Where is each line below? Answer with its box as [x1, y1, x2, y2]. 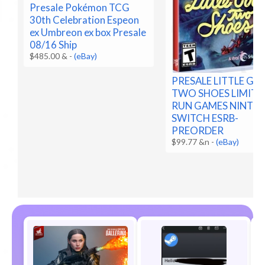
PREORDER [172, 124, 224, 137]
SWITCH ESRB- [172, 111, 239, 124]
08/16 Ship [30, 38, 77, 51]
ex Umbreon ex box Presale [30, 26, 147, 39]
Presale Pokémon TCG [30, 1, 130, 14]
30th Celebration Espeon [30, 14, 140, 27]
